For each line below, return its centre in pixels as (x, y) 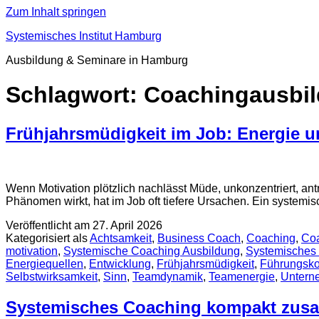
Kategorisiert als (48, 238)
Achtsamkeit (121, 238)
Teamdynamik (168, 276)
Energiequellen (45, 263)
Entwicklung (120, 263)
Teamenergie (242, 276)
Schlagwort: (75, 95)
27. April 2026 (127, 225)
